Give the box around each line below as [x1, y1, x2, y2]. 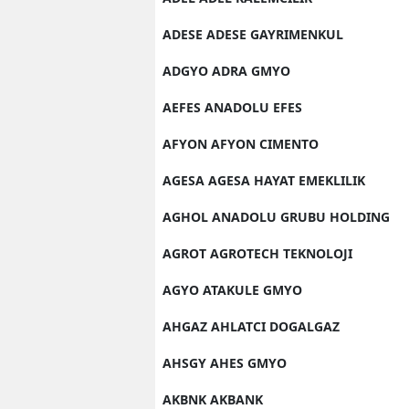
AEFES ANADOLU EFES [163, 98, 302, 116]
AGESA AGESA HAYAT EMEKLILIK [163, 171, 365, 189]
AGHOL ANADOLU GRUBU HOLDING [163, 207, 390, 225]
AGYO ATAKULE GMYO [163, 280, 302, 299]
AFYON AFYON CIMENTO [163, 134, 319, 152]
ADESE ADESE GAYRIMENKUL [163, 25, 343, 43]
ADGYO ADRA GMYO [163, 61, 290, 79]
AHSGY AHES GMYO [163, 353, 287, 372]
